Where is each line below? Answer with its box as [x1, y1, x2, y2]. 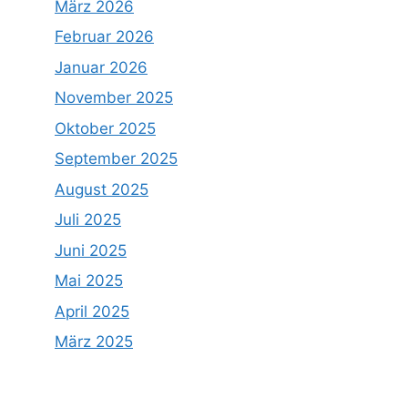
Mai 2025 [55, 271, 123, 291]
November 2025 [55, 88, 173, 107]
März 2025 [55, 332, 133, 352]
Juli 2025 [55, 210, 121, 229]
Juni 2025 [55, 240, 127, 260]
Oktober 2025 [55, 118, 156, 138]
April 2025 [55, 301, 129, 321]
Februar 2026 [55, 27, 154, 46]
